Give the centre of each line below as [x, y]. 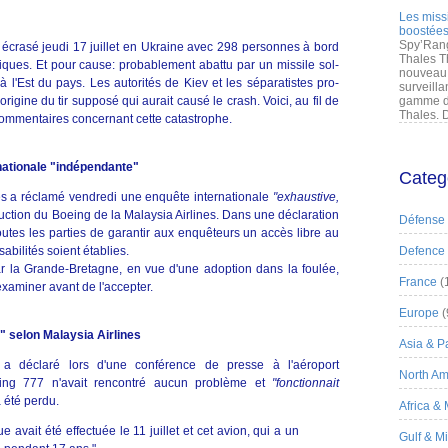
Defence [422, 251]
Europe [419, 313]
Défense [422, 220]
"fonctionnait [305, 383]
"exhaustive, [306, 197]
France [418, 282]
